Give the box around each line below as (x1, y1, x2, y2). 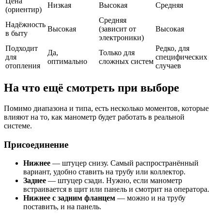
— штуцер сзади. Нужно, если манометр (46, 176, 182, 185)
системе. (4, 121, 32, 130)
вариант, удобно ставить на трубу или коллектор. (23, 168, 186, 176)
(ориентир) (5, 5, 42, 14)
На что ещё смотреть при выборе (4, 81, 179, 94)
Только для (99, 48, 135, 57)
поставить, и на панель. (23, 202, 101, 211)
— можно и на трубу (115, 194, 186, 202)
